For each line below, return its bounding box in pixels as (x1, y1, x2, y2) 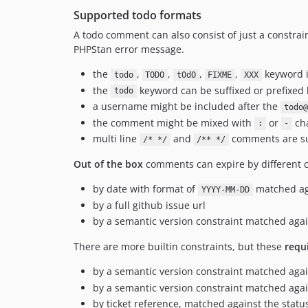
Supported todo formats (74, 8, 201, 23)
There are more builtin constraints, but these (74, 240, 285, 253)
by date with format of (93, 182, 198, 195)
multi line (93, 132, 140, 145)
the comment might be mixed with (93, 115, 254, 129)
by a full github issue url (93, 198, 206, 212)
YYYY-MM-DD (201, 185, 250, 195)
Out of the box (74, 157, 143, 170)
